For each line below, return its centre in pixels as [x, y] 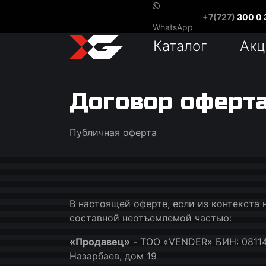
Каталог [180, 46]
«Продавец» [100, 242]
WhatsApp [173, 27]
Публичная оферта [113, 132]
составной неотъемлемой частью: [151, 218]
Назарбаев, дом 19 [113, 256]
